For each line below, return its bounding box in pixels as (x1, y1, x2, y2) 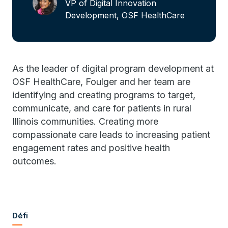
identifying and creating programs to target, (12, 90, 195, 100)
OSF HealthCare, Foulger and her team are (12, 76, 190, 87)
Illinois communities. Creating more (12, 116, 158, 127)
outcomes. (12, 156, 56, 166)
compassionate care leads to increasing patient (12, 129, 210, 140)
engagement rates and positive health (12, 142, 170, 153)
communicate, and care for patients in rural (12, 103, 191, 113)
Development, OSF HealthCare (65, 10, 185, 20)
